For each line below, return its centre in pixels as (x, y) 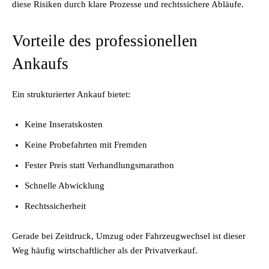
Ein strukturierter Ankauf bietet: (71, 94)
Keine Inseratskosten (64, 124)
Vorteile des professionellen (105, 41)
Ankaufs (40, 64)
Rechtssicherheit (55, 206)
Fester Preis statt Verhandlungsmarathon (99, 165)
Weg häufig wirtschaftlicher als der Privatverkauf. (105, 250)
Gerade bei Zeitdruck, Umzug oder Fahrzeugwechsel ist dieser (129, 236)
